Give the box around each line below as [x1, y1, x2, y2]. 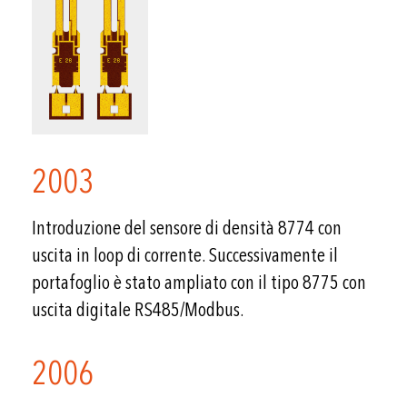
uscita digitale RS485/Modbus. [32, 296, 243, 324]
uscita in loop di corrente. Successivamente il [32, 242, 338, 270]
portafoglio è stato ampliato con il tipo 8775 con [32, 269, 366, 297]
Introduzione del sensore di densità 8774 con [32, 214, 342, 243]
